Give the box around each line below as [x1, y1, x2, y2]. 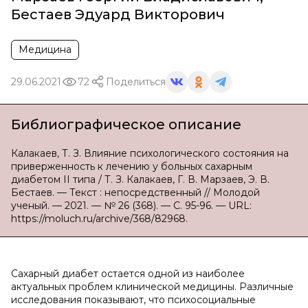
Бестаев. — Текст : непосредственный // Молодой [11, 186, 260, 199]
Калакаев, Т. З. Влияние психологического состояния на [11, 147, 289, 159]
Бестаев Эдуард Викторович [11, 6, 225, 23]
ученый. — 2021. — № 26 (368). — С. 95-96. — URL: [11, 199, 252, 212]
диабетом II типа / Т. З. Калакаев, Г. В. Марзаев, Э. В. [11, 173, 269, 186]
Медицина [19, 43, 71, 56]
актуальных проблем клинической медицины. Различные [11, 280, 294, 293]
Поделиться [106, 75, 166, 88]
